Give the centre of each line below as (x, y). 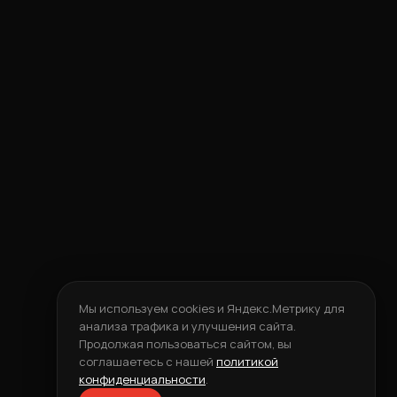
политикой (247, 362)
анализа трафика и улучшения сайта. (187, 326)
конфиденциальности (142, 379)
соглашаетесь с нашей (148, 362)
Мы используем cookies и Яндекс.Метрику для (212, 308)
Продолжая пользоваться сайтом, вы (185, 344)
